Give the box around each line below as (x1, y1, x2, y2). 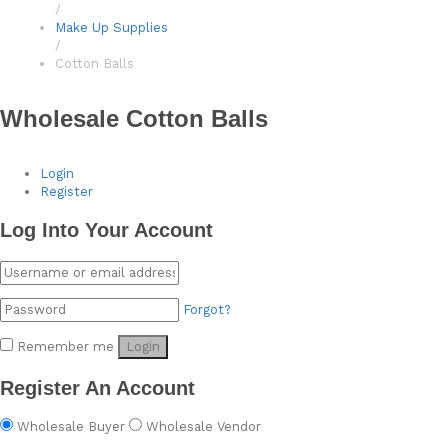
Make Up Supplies (55, 20, 168, 35)
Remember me (17, 338, 114, 354)
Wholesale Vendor (146, 418, 261, 434)
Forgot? (183, 301, 231, 317)
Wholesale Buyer (17, 418, 125, 434)
